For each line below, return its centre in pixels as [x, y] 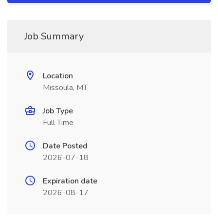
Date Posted [65, 146]
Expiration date [70, 181]
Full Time [58, 123]
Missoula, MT [65, 88]
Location [58, 76]
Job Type [58, 111]
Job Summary [54, 36]
